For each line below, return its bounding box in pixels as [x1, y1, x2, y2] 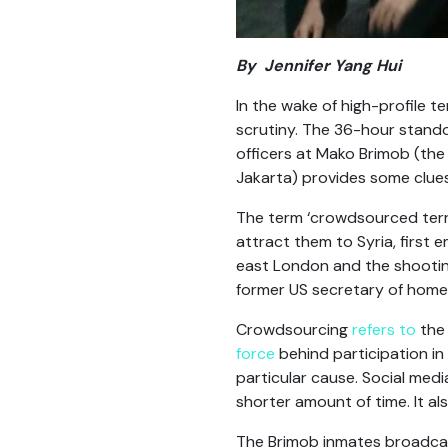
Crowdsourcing [236, 319, 352, 340]
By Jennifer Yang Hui [236, 55, 401, 76]
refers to [352, 319, 416, 340]
